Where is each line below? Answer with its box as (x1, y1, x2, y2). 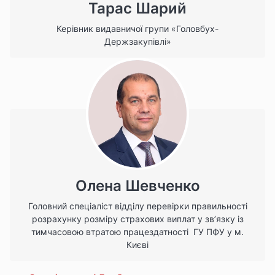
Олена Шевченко (75, 177, 200, 195)
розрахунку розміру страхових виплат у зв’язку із (31, 214, 244, 225)
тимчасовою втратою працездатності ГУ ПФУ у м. (31, 227, 244, 238)
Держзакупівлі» (104, 36, 171, 47)
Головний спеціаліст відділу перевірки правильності (28, 201, 247, 212)
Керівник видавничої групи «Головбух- (56, 23, 219, 34)
